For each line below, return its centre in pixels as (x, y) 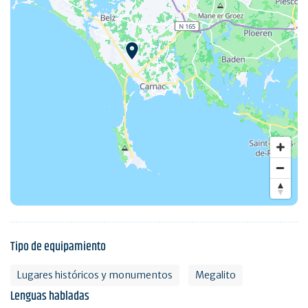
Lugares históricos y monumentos (95, 275)
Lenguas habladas (50, 296)
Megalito (216, 275)
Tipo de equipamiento (58, 246)
